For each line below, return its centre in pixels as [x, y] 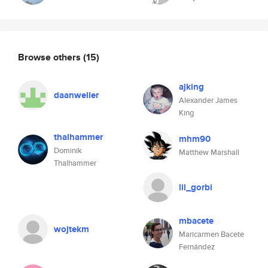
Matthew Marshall [209, 152]
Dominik [68, 150]
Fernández [197, 247]
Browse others [51, 57]
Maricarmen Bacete [211, 234]
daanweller [76, 95]
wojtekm [71, 229]
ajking [191, 87]
